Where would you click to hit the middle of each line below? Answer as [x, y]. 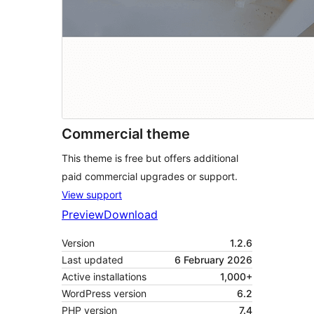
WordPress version [104, 294]
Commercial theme [126, 134]
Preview [83, 215]
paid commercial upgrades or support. [150, 177]
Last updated [93, 260]
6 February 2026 [213, 260]
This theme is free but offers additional [150, 158]
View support [92, 195]
